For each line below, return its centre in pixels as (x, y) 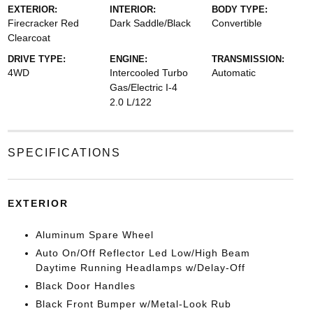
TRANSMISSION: (248, 59)
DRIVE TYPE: (36, 59)
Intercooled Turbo (148, 72)
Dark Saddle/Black (150, 23)
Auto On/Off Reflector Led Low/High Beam (143, 253)
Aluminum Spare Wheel (94, 234)
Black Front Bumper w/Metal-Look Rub (133, 304)
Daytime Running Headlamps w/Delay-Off (140, 267)
